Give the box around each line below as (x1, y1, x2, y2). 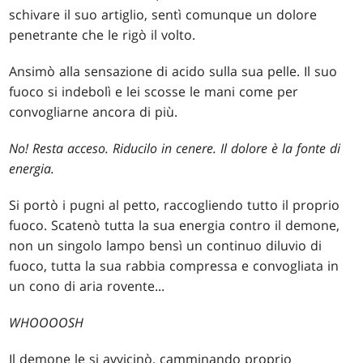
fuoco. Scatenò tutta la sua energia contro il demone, (9, 216, 340, 235)
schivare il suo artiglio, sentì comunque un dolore (9, 6, 318, 24)
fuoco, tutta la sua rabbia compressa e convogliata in (9, 257, 340, 275)
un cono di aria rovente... (9, 277, 165, 296)
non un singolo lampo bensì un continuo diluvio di (9, 237, 322, 255)
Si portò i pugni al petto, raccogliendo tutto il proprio (9, 196, 340, 215)
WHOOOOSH (9, 314, 84, 332)
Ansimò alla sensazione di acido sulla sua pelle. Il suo (9, 62, 338, 81)
